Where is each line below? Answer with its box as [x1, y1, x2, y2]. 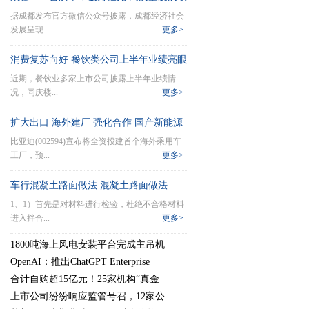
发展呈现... [10, 25, 50, 34]
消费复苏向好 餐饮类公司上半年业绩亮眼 [10, 54, 187, 65]
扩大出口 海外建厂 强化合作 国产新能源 [10, 117, 183, 128]
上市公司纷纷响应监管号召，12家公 [10, 291, 165, 301]
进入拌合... [10, 213, 50, 223]
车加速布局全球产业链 [10, 141, 107, 152]
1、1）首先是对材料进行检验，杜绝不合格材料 [10, 199, 184, 209]
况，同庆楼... [10, 88, 58, 97]
